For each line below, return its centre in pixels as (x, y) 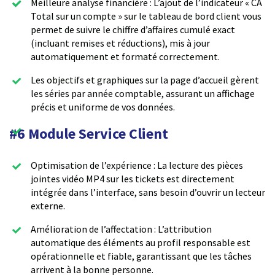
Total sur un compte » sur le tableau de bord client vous (146, 16)
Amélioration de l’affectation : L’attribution (121, 229)
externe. (48, 206)
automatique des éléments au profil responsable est (141, 243)
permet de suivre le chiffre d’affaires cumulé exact (133, 30)
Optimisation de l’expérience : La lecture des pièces (137, 165)
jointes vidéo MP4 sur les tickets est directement (133, 179)
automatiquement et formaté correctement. (125, 57)
